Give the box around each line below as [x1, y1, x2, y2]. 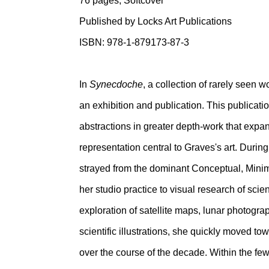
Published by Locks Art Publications [79, 16, 232, 26]
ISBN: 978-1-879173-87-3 [79, 37, 189, 47]
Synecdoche [89, 79, 143, 89]
